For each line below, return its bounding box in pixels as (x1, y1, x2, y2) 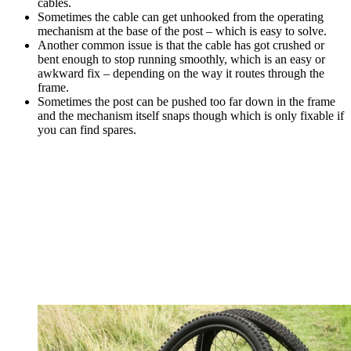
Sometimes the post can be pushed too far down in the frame (38, 94, 335, 108)
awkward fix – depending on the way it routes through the (38, 66, 324, 80)
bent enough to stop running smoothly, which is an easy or (38, 52, 325, 66)
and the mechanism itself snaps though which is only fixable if (38, 108, 344, 122)
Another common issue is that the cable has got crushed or (38, 38, 324, 52)
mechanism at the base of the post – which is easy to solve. (38, 24, 330, 38)
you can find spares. (38, 122, 139, 136)
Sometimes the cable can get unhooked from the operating (38, 9, 324, 24)
